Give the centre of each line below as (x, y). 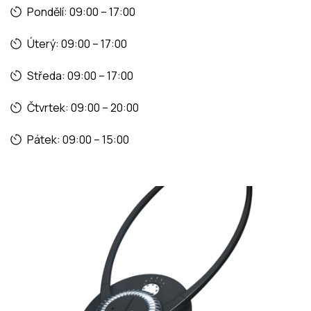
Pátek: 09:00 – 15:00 (78, 139)
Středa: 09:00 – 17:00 (80, 75)
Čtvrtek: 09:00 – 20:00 (83, 107)
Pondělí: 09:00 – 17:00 (81, 11)
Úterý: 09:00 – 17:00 (77, 43)
